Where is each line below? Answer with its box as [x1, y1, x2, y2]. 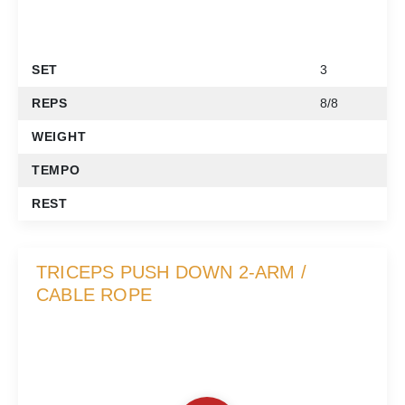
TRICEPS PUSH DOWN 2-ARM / [36, 262, 306, 283]
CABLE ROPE [36, 285, 152, 306]
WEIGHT [32, 129, 87, 145]
